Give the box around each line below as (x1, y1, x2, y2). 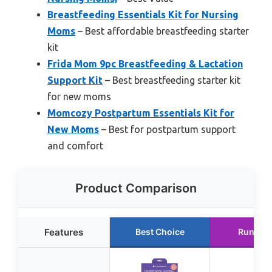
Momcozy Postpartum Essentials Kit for (47, 107, 234, 118)
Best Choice (135, 226, 185, 237)
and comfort (47, 140, 103, 151)
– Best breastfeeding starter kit (103, 74, 240, 86)
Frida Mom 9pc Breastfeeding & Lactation (47, 58, 243, 69)
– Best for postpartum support (99, 123, 236, 135)
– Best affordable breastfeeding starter (75, 25, 249, 36)
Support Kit (47, 74, 103, 86)
